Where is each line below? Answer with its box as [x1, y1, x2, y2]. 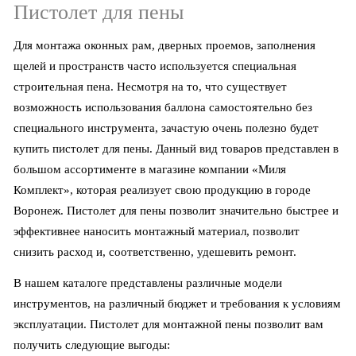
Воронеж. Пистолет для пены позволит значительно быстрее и [14, 204, 339, 218]
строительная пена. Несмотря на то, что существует [14, 80, 288, 94]
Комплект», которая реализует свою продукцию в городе [14, 184, 311, 197]
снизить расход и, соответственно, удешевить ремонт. [14, 246, 297, 259]
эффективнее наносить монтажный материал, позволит [14, 225, 300, 238]
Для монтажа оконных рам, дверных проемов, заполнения [14, 39, 316, 52]
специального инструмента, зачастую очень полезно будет [14, 122, 319, 135]
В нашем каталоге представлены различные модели [14, 277, 283, 290]
